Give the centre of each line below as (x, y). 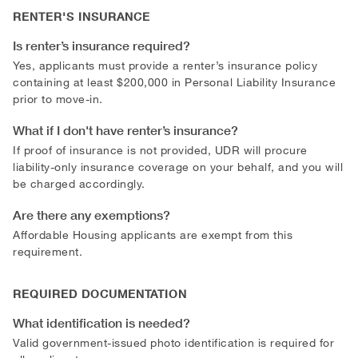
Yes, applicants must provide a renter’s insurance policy (165, 65)
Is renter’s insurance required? (101, 45)
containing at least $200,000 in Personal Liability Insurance (174, 82)
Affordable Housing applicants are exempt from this (153, 234)
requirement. (48, 251)
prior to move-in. (58, 98)
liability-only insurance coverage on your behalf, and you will (178, 166)
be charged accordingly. (79, 183)
